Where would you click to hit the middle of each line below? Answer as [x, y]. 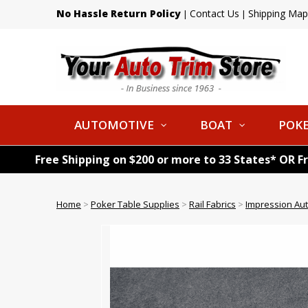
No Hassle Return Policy [119, 13]
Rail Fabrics [212, 204]
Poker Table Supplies [135, 204]
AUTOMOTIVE [114, 125]
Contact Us [214, 13]
